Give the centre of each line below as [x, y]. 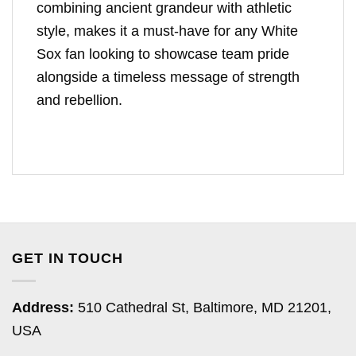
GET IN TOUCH [68, 258]
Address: [43, 307]
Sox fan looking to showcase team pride [163, 54]
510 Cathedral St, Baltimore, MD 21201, [203, 307]
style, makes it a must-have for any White [167, 31]
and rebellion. [79, 100]
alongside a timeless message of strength [168, 77]
